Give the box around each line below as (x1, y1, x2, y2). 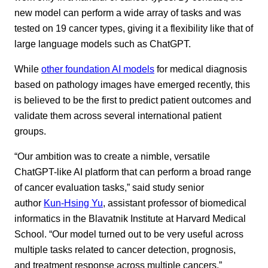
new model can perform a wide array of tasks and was (14, 7, 241, 18)
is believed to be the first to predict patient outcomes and (14, 94, 251, 105)
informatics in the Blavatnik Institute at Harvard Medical (14, 213, 246, 224)
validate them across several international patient (14, 109, 221, 121)
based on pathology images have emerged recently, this (14, 78, 250, 90)
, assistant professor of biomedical (103, 197, 246, 209)
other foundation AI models (41, 63, 154, 74)
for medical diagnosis (154, 63, 247, 74)
